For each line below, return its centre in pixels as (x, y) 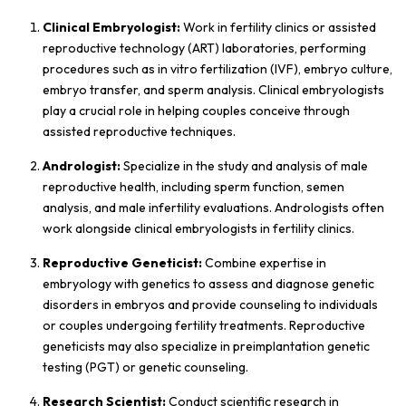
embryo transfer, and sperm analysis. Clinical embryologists (213, 89)
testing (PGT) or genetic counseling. (145, 367)
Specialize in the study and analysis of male (244, 165)
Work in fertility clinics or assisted (278, 27)
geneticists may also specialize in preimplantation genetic (206, 346)
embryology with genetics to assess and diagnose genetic (208, 283)
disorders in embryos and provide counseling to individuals (210, 304)
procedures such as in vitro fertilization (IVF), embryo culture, (217, 68)
